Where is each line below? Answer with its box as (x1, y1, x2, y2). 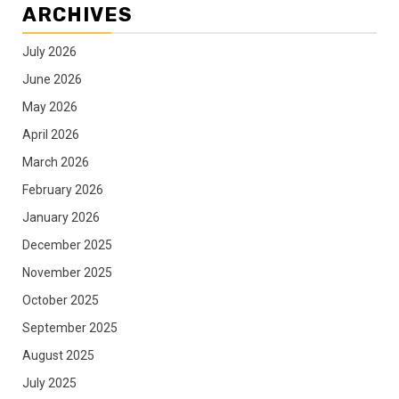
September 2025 (22, 320, 118, 335)
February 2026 (22, 182, 103, 197)
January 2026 (22, 209, 100, 224)
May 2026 (22, 99, 77, 114)
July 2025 (22, 375, 77, 390)
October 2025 (22, 292, 99, 307)
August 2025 (22, 347, 94, 362)
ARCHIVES (22, 2, 133, 27)
